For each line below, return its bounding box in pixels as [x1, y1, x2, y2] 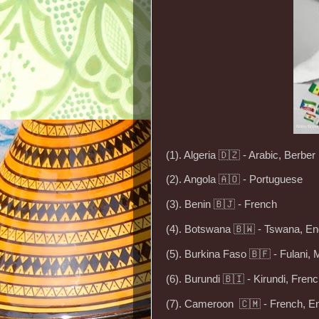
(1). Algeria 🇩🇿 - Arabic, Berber [166, 149, 315, 161]
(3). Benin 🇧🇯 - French [166, 199, 277, 211]
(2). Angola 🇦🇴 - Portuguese [166, 174, 303, 186]
